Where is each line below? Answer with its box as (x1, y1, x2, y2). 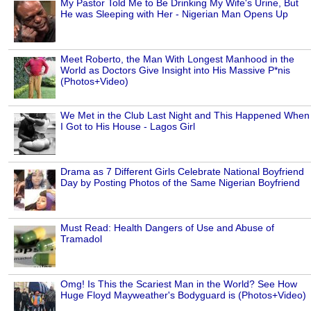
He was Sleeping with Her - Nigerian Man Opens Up (60, 8, 288, 20)
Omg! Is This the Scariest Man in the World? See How (60, 278, 297, 290)
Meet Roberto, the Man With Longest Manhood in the (60, 53, 294, 65)
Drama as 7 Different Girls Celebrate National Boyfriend (60, 166, 304, 178)
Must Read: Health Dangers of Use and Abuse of (60, 222, 274, 234)
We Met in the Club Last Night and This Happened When (60, 110, 310, 121)
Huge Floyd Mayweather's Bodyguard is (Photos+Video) (60, 289, 306, 301)
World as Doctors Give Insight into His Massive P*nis (60, 65, 290, 76)
